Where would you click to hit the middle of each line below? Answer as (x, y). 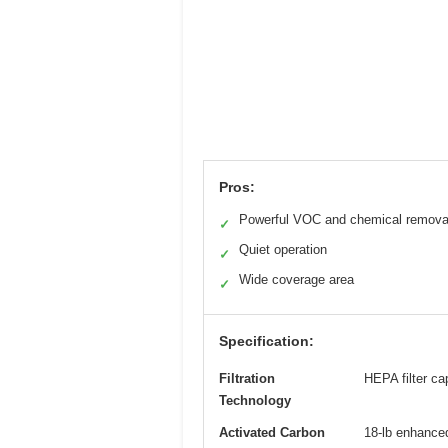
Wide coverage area (296, 279)
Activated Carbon (272, 432)
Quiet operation (283, 249)
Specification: (266, 340)
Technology (255, 400)
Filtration (247, 378)
